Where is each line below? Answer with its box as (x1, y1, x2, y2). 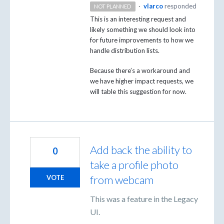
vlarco (143, 2, 163, 10)
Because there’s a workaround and (90, 66, 190, 74)
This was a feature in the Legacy (90, 193, 198, 203)
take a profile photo (90, 157, 178, 171)
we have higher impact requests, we (90, 76, 193, 85)
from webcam (90, 172, 153, 186)
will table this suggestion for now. (90, 87, 186, 95)
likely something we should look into (90, 25, 195, 34)
